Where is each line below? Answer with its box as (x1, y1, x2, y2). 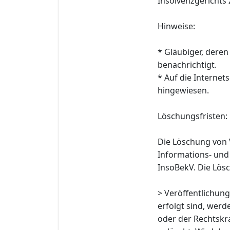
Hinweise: (158, 20, 195, 32)
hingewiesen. (158, 84, 209, 96)
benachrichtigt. (158, 59, 217, 70)
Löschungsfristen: (158, 110, 227, 122)
